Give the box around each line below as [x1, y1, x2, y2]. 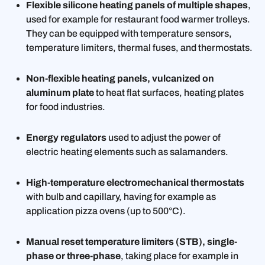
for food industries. [26, 101, 105, 112]
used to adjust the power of [108, 132, 221, 143]
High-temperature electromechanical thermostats [26, 177, 244, 188]
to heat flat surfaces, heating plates [94, 87, 244, 98]
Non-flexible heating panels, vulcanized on [26, 73, 214, 83]
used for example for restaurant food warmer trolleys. [26, 14, 250, 24]
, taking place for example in [121, 250, 238, 261]
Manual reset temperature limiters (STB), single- [26, 236, 237, 247]
